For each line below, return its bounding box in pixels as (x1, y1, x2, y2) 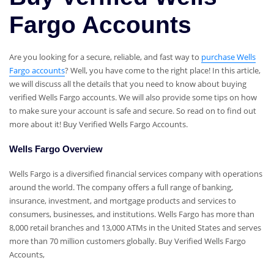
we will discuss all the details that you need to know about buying (9, 78, 246, 90)
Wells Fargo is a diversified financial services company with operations (9, 168, 262, 180)
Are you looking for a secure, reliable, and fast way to (9, 51, 201, 63)
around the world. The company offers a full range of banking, (9, 182, 233, 193)
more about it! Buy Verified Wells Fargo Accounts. (9, 119, 188, 130)
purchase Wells (201, 51, 256, 63)
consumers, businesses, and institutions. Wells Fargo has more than (9, 209, 254, 220)
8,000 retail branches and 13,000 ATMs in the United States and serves (9, 222, 261, 234)
